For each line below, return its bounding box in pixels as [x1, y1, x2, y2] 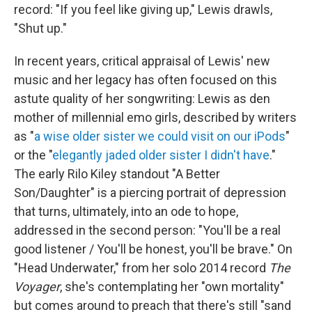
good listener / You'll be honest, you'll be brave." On [14, 242, 292, 257]
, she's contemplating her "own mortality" [60, 279, 284, 295]
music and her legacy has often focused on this [14, 72, 277, 88]
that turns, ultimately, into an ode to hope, [14, 204, 238, 219]
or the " [14, 148, 52, 163]
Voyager [14, 279, 60, 295]
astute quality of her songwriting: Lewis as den [14, 91, 270, 107]
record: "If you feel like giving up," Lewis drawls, [14, 2, 272, 17]
